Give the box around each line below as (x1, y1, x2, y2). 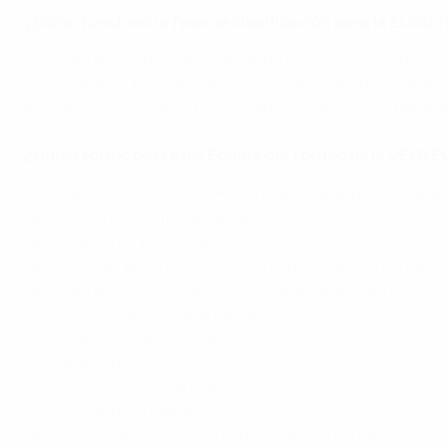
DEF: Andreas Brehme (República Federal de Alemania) (24, 259, 424, 274)
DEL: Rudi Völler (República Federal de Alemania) (24, 427, 376, 442)
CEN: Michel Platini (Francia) (24, 379, 218, 394)
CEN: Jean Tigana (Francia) (24, 355, 214, 370)
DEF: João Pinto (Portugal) (24, 235, 216, 250)
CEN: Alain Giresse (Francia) (24, 331, 220, 346)
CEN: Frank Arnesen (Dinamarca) (24, 307, 260, 322)
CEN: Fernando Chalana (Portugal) (24, 403, 271, 418)
